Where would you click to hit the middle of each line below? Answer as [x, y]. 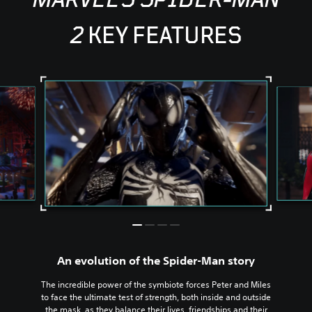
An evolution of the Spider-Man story [156, 260]
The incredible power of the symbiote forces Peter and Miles [156, 284]
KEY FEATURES [163, 36]
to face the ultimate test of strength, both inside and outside [156, 297]
